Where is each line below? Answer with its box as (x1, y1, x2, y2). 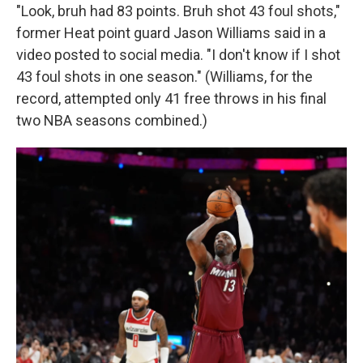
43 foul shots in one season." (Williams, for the (16, 68, 313, 85)
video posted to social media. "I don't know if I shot (16, 46, 340, 63)
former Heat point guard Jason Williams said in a (16, 24, 326, 41)
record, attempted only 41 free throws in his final (16, 90, 327, 107)
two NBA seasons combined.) (16, 112, 207, 129)
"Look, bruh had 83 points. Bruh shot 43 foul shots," (16, 2, 340, 19)
